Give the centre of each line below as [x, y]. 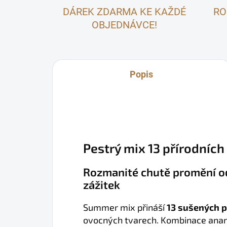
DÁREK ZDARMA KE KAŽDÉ [124, 12]
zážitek [102, 184]
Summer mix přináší [125, 207]
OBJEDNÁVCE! [124, 25]
